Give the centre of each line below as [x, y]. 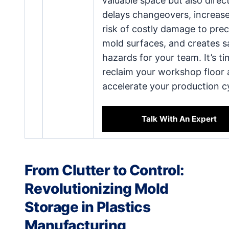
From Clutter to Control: [105, 170]
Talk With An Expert [179, 119]
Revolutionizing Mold [97, 188]
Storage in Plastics [88, 207]
